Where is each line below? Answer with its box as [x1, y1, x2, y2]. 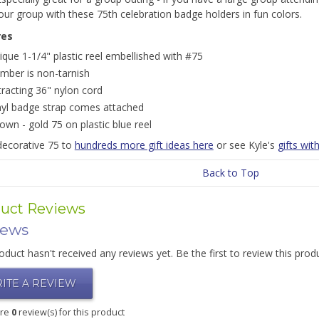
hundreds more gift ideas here [74, 138, 214, 152]
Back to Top [202, 166, 259, 179]
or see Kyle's [213, 138, 278, 152]
